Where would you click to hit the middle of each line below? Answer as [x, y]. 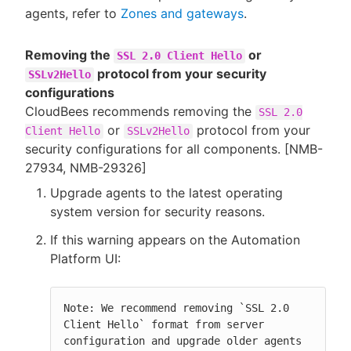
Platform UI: [85, 258]
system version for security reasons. [157, 211]
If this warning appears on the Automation [175, 239]
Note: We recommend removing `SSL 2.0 [176, 308]
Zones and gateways [182, 13]
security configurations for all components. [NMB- [174, 148]
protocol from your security [180, 73]
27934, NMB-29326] [86, 167]
